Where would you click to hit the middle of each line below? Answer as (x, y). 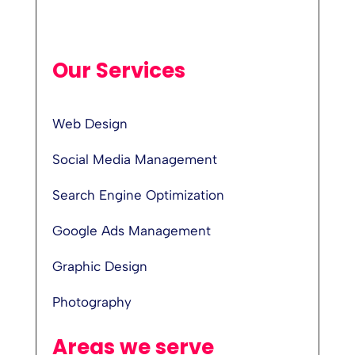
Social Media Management (134, 159)
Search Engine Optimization (138, 195)
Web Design (90, 123)
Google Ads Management (131, 230)
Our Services (118, 70)
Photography (92, 302)
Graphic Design (99, 266)
